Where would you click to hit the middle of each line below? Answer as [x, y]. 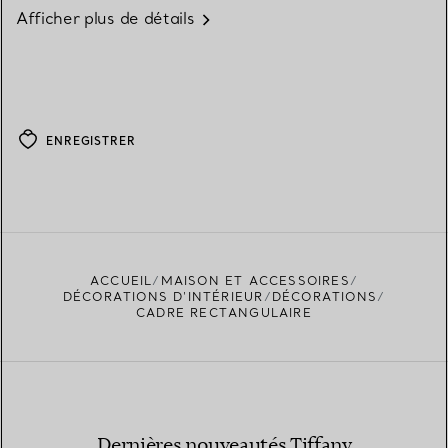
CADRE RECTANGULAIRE [224, 313]
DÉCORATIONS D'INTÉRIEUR [163, 297]
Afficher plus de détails [105, 18]
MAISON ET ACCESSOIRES [255, 281]
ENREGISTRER [91, 141]
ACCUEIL [121, 281]
